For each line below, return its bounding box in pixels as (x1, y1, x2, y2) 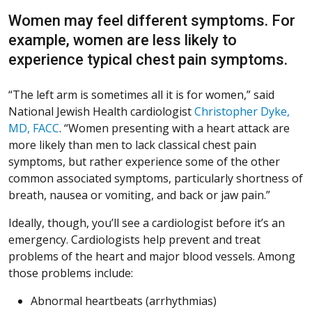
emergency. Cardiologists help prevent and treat (8, 232, 260, 248)
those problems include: (8, 265, 133, 281)
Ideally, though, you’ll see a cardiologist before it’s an (8, 215, 285, 231)
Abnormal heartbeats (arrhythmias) (31, 293, 217, 309)
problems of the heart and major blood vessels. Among (8, 249, 295, 265)
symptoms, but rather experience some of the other (8, 154, 280, 170)
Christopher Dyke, (194, 104, 290, 120)
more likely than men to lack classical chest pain (8, 137, 256, 153)
